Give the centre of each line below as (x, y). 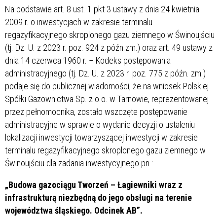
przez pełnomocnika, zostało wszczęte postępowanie (96, 111)
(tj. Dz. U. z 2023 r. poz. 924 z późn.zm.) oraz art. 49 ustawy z (109, 47)
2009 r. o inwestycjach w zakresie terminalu (79, 22)
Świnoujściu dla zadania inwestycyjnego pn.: (79, 163)
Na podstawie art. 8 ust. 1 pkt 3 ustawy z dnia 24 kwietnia (102, 9)
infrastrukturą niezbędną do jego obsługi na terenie (98, 197)
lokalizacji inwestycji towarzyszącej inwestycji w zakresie (101, 137)
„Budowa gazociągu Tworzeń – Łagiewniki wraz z (94, 184)
